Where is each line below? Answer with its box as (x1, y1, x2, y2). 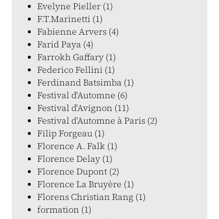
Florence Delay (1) (37, 153, 112, 165)
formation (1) (37, 203, 91, 216)
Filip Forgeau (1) (37, 127, 105, 139)
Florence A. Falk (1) (37, 140, 117, 152)
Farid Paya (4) (37, 38, 93, 50)
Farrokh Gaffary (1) (37, 51, 116, 63)
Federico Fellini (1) (37, 64, 115, 76)
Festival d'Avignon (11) (37, 102, 129, 114)
